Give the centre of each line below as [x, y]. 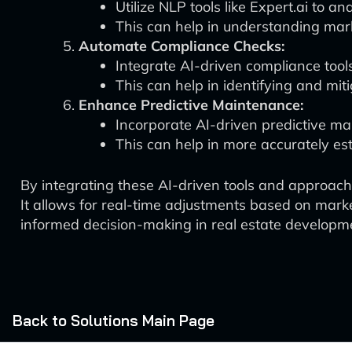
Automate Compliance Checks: [181, 46]
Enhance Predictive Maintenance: [191, 105]
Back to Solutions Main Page [114, 321]
